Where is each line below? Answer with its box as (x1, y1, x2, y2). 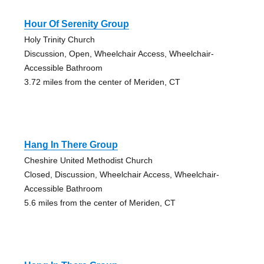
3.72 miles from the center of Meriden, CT (24, 77, 180, 87)
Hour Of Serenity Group (24, 18, 129, 29)
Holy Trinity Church (24, 34, 95, 44)
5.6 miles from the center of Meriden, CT (24, 197, 176, 207)
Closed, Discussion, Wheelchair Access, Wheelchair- (24, 169, 219, 179)
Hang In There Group (24, 139, 118, 150)
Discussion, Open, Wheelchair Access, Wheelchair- (24, 48, 214, 58)
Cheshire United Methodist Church (24, 155, 153, 165)
